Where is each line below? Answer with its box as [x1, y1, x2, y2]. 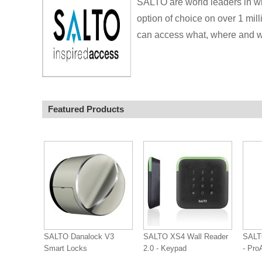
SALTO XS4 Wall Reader [143, 232, 228, 241]
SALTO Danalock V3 [44, 232, 114, 241]
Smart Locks [44, 244, 87, 253]
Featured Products [48, 104, 124, 114]
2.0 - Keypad [143, 244, 187, 253]
